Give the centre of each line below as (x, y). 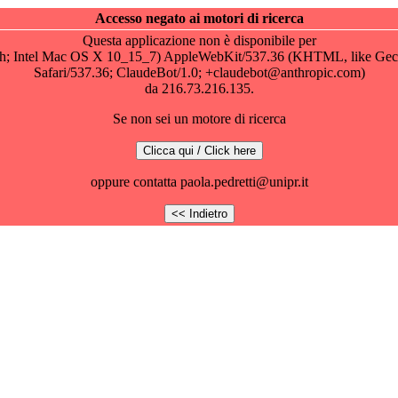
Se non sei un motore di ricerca (199, 119)
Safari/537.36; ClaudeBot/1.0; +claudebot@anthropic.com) (199, 72)
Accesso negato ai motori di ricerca (199, 18)
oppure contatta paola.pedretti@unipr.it (199, 182)
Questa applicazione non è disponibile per (199, 40)
